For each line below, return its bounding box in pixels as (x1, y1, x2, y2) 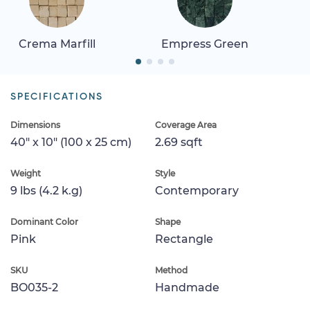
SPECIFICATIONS (10, 91, 103, 102)
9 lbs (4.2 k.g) (10, 183, 82, 197)
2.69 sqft (155, 135, 203, 149)
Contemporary (155, 183, 239, 197)
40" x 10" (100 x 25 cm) (10, 135, 131, 149)
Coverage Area (155, 119, 217, 130)
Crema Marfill (18, 37, 95, 51)
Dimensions (10, 119, 60, 130)
